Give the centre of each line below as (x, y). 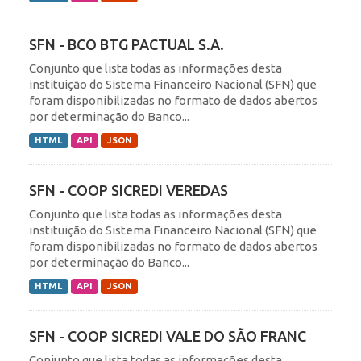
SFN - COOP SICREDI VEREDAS (129, 191)
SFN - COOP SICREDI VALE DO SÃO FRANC (168, 336)
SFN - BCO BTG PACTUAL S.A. (127, 45)
